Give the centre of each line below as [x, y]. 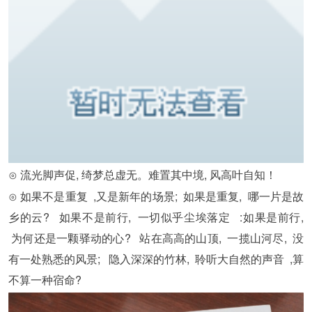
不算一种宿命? [45, 280]
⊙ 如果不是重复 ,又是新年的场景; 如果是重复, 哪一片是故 [156, 196]
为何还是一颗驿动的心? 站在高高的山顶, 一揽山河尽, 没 [156, 238]
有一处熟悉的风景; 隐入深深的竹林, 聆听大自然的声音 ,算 [156, 259]
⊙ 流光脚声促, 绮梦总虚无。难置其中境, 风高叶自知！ [142, 174]
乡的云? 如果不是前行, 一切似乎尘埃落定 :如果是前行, [156, 217]
